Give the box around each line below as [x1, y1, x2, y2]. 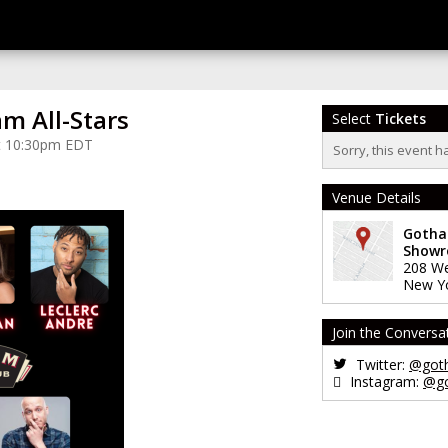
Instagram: [346, 372, 423, 391]
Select [332, 109, 375, 128]
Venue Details [332, 188, 421, 207]
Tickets [375, 109, 426, 128]
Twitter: [352, 355, 409, 374]
